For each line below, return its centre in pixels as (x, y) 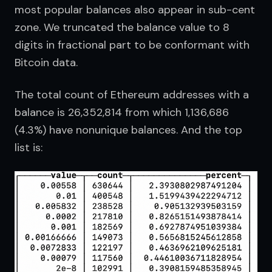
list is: (29, 148)
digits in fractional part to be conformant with (132, 45)
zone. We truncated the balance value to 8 (122, 28)
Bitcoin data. (46, 63)
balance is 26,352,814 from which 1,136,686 (122, 113)
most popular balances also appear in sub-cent (135, 10)
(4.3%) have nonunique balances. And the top (128, 130)
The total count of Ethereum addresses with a (132, 95)
